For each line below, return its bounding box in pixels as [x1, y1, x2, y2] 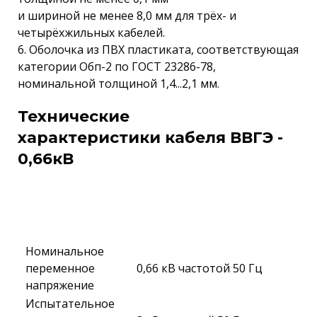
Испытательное [25, 296, 115, 311]
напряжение [25, 277, 94, 293]
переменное [25, 260, 95, 276]
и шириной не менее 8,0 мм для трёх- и [18, 8, 236, 23]
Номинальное [25, 243, 104, 259]
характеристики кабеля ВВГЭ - [18, 128, 283, 147]
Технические [18, 107, 129, 126]
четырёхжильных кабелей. [18, 25, 165, 40]
